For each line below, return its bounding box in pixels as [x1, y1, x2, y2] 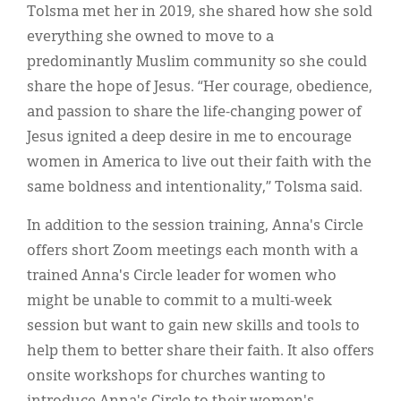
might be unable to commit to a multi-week [27, 294, 332, 309]
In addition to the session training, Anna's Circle [27, 218, 363, 234]
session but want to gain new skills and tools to [27, 319, 360, 334]
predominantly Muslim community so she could [27, 55, 367, 70]
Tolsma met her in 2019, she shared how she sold [27, 4, 372, 20]
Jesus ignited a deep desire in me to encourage [27, 130, 352, 145]
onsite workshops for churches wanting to [27, 369, 326, 384]
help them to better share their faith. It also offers [27, 344, 374, 359]
